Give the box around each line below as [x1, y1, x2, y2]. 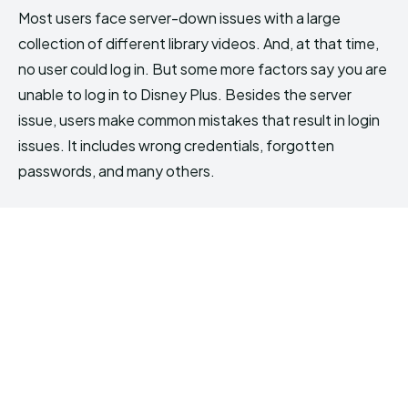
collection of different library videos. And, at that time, [18, 33, 379, 53]
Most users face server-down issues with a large [18, 7, 341, 27]
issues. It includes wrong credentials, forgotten [18, 135, 334, 155]
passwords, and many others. [18, 160, 215, 180]
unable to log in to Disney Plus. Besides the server [18, 84, 352, 104]
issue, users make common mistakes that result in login [18, 109, 380, 129]
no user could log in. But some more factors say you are [18, 58, 387, 78]
